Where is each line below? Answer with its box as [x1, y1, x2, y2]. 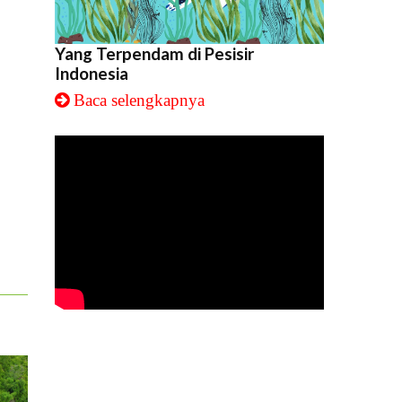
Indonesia [55, 64, 128, 84]
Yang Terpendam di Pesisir [55, 44, 254, 65]
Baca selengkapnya [74, 92, 205, 109]
